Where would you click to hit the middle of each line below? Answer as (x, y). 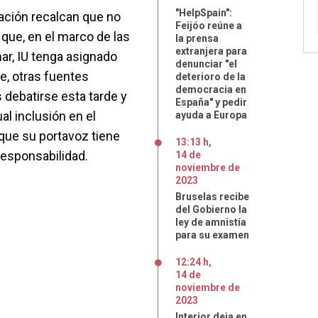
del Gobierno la (211, 209)
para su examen (212, 235)
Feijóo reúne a (209, 26)
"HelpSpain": (204, 13)
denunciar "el (206, 64)
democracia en (211, 89)
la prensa (197, 38)
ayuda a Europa (211, 115)
